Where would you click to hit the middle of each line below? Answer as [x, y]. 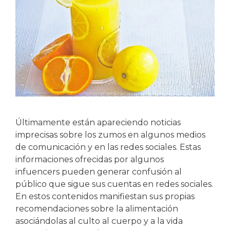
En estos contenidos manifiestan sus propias [105, 196]
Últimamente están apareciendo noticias [98, 122]
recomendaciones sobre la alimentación [97, 208]
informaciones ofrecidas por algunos [90, 159]
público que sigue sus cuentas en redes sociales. [114, 184]
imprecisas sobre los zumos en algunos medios [110, 135]
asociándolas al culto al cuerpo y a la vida [99, 221]
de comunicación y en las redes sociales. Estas [108, 147]
